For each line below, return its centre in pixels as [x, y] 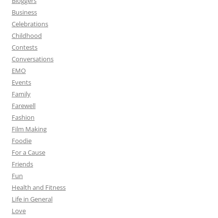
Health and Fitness [39, 187]
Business [24, 12]
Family [21, 94]
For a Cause [28, 152]
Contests [25, 47]
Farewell [24, 105]
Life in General [32, 199]
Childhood [27, 35]
